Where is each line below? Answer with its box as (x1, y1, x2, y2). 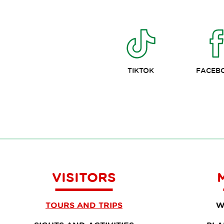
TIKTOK (127, 66, 154, 74)
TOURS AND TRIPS (45, 200, 122, 209)
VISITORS (52, 169, 116, 184)
